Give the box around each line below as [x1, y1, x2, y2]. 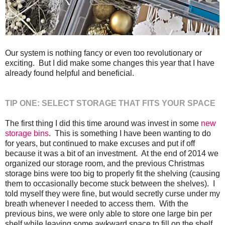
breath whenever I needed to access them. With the [5, 199, 188, 208]
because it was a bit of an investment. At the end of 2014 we [5, 149, 218, 158]
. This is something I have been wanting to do [49, 129, 211, 138]
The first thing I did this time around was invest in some [5, 119, 201, 128]
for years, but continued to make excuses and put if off [5, 139, 195, 148]
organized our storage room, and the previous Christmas [5, 159, 204, 168]
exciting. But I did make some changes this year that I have [5, 58, 214, 67]
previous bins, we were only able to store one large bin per [5, 209, 212, 218]
